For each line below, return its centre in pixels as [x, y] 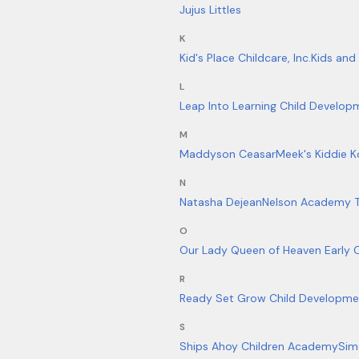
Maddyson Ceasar [228, 154]
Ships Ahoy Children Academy [259, 346]
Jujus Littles [210, 10]
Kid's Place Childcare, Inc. [245, 58]
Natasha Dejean [221, 202]
